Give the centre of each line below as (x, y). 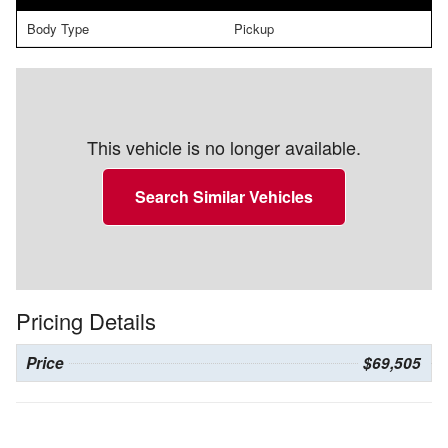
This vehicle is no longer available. (224, 147)
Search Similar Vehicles (224, 197)
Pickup (254, 28)
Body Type (58, 28)
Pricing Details (86, 321)
